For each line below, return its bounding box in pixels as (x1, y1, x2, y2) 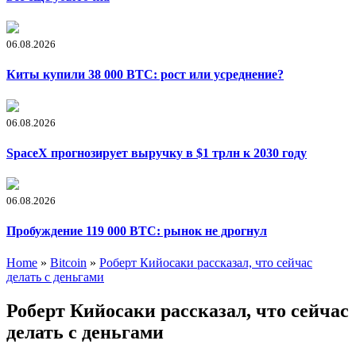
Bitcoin (50, 255, 87, 269)
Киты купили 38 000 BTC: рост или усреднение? (6, 68, 284, 82)
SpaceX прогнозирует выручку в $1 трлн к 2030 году (6, 145, 307, 160)
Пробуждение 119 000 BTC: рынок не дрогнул (6, 224, 267, 238)
